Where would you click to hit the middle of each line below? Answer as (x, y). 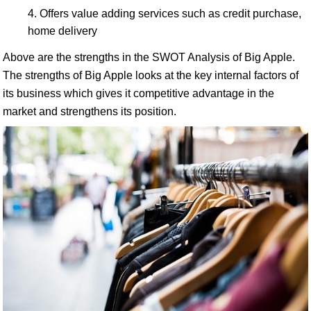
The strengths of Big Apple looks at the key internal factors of (151, 75)
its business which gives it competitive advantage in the (138, 93)
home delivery (62, 31)
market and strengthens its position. (90, 111)
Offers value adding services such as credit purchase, (170, 14)
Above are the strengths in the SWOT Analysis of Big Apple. (149, 57)
